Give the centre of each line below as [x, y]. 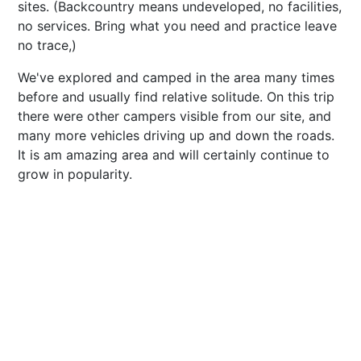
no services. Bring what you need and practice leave [177, 25]
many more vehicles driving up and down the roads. [176, 135]
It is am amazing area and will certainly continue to [174, 154]
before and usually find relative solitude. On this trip [176, 96]
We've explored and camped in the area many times [176, 77]
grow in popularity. [75, 174]
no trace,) [47, 45]
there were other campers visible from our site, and [174, 116]
